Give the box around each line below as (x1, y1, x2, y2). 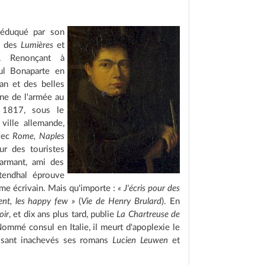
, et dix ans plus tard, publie (8, 210, 117, 219)
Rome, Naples (12, 132, 64, 141)
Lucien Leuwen (112, 236, 169, 245)
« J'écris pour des (118, 184, 180, 193)
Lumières (20, 41, 53, 50)
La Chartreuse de (117, 210, 180, 219)
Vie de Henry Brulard (81, 197, 162, 206)
